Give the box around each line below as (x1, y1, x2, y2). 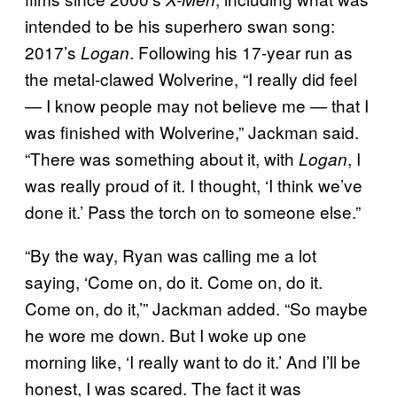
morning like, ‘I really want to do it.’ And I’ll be (25, 348, 361, 373)
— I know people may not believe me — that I (25, 92, 369, 117)
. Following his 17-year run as (129, 39, 353, 64)
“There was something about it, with (25, 145, 299, 170)
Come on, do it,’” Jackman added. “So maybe (25, 295, 368, 320)
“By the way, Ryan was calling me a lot (25, 242, 316, 267)
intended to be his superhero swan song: (25, 12, 335, 37)
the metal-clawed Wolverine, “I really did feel (25, 66, 357, 90)
